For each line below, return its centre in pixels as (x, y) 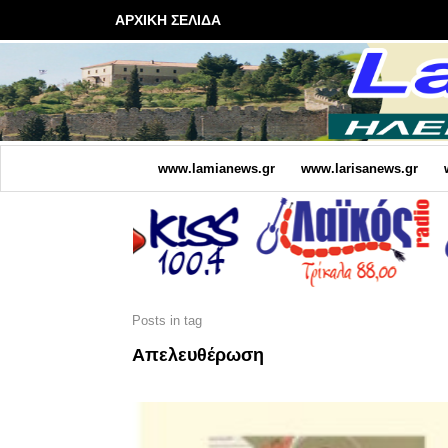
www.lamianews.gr (216, 168)
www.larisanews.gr (359, 168)
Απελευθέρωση (198, 354)
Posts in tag (167, 320)
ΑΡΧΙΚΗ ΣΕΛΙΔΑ (168, 20)
